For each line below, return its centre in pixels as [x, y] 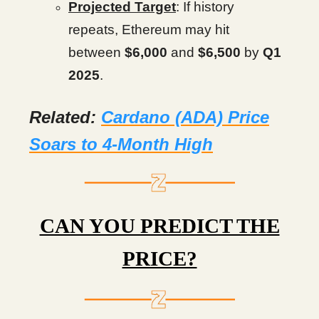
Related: [65, 117]
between [96, 52]
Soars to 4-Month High [121, 144]
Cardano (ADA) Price [185, 117]
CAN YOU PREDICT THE [159, 226]
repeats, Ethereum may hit [149, 30]
